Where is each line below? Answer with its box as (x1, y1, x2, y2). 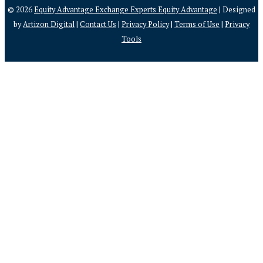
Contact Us (80, 19, 116, 29)
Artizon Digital (23, 19, 75, 29)
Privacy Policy (122, 19, 169, 29)
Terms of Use (174, 19, 220, 29)
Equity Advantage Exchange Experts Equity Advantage (34, 4, 217, 15)
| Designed (217, 4, 255, 15)
